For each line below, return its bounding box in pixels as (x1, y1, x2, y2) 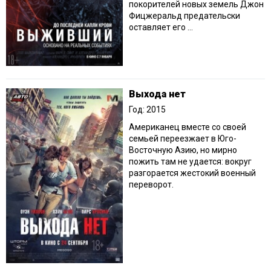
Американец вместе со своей (129, 122, 246, 132)
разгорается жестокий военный (129, 168, 256, 178)
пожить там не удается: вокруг (129, 157, 252, 167)
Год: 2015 (129, 105, 166, 115)
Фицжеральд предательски (129, 11, 240, 21)
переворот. (129, 180, 174, 190)
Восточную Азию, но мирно (129, 145, 237, 155)
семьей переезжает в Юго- (129, 134, 237, 144)
